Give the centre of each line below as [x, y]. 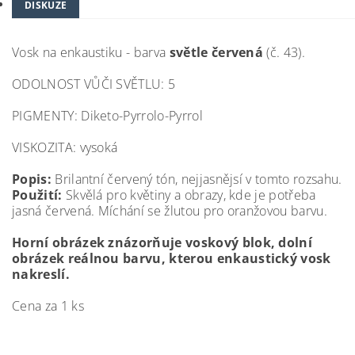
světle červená [216, 52]
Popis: [32, 179]
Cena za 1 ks [48, 306]
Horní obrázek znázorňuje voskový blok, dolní [162, 242]
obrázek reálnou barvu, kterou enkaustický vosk [172, 258]
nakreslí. [41, 274]
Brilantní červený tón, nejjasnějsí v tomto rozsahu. [197, 179]
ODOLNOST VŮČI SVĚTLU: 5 [107, 84]
